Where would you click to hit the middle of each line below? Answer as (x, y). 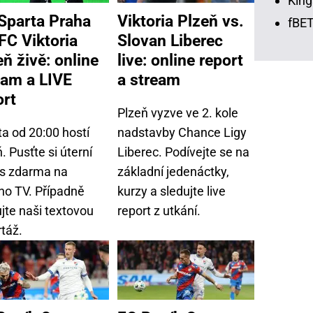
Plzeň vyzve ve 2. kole (178, 113)
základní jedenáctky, (173, 172)
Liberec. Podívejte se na (183, 152)
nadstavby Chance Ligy (182, 133)
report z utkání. (159, 211)
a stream (149, 80)
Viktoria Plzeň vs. (181, 21)
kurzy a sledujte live (172, 191)
